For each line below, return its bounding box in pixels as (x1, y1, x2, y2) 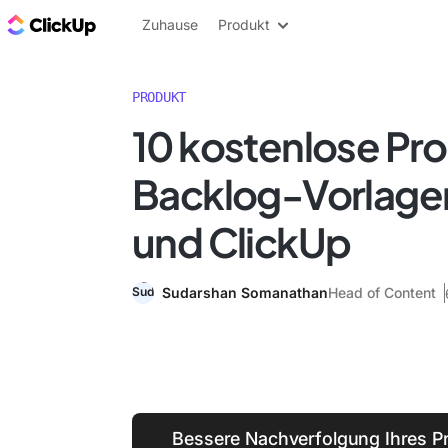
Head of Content (328, 284, 436, 301)
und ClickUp (132, 216, 351, 267)
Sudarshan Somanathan (162, 284, 328, 301)
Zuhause (142, 16, 198, 33)
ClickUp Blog (100, 13, 201, 35)
